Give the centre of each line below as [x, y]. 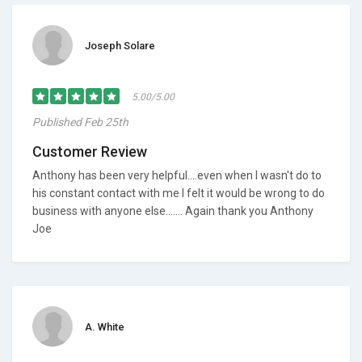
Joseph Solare [120, 46]
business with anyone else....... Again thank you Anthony [173, 211]
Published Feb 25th [80, 122]
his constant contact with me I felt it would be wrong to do [179, 193]
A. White [105, 327]
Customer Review [90, 152]
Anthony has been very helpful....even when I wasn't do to [177, 175]
